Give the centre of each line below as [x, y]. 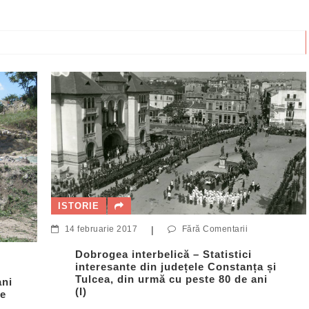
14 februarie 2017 [101, 229]
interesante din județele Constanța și [176, 266]
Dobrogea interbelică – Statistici [163, 254]
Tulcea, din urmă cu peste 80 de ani [171, 279]
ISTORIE [79, 206]
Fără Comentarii [215, 229]
